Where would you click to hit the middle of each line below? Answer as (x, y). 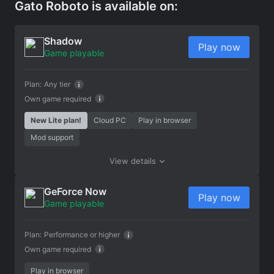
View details (133, 161)
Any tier (57, 84)
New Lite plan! (56, 120)
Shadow (63, 41)
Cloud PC (110, 120)
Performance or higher (82, 234)
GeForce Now (75, 191)
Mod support (52, 137)
